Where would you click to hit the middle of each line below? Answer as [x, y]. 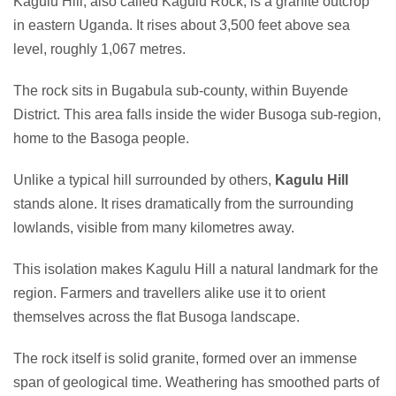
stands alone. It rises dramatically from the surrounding [183, 203]
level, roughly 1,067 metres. [99, 49]
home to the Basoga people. [101, 138]
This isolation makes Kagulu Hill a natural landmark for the [196, 269]
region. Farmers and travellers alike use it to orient [169, 293]
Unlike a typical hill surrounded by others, [142, 179]
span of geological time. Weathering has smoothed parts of [196, 382]
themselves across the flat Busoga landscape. [156, 316]
